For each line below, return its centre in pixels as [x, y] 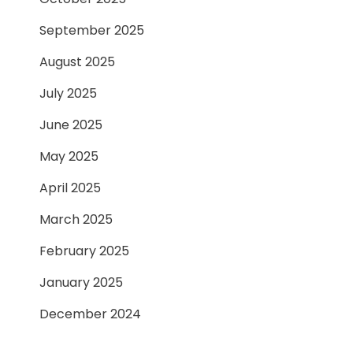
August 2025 [77, 61]
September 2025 [92, 30]
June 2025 [71, 124]
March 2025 [76, 219]
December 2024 [90, 314]
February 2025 [84, 251]
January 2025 [81, 282]
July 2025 [68, 93]
